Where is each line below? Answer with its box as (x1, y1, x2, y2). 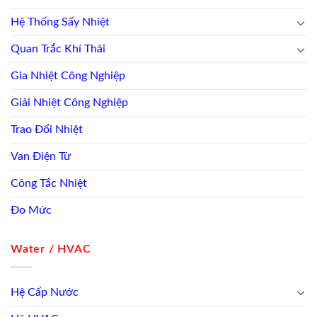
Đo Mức (11, 204, 52, 217)
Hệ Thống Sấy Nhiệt (11, 16, 110, 28)
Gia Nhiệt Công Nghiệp (11, 70, 125, 82)
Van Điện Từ (11, 151, 71, 163)
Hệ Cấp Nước (11, 286, 79, 298)
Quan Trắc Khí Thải (11, 43, 105, 55)
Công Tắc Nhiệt (11, 178, 87, 190)
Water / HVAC (11, 243, 91, 255)
